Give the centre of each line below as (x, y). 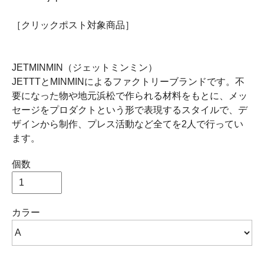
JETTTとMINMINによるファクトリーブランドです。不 (128, 82)
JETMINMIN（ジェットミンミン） (85, 68)
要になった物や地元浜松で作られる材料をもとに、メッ (130, 96)
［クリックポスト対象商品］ (73, 25)
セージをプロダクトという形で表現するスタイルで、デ (130, 110)
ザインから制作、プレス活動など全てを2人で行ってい (128, 124)
